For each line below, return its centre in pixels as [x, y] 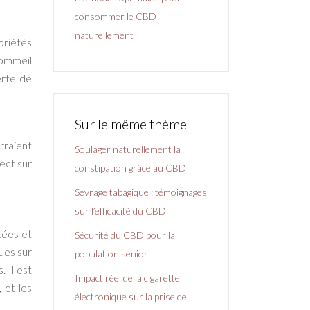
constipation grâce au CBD [130, 168]
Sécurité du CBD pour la [125, 235]
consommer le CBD [116, 17]
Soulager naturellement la [128, 149]
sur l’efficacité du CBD [120, 211]
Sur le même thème [131, 124]
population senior [111, 254]
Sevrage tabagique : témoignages [141, 192]
